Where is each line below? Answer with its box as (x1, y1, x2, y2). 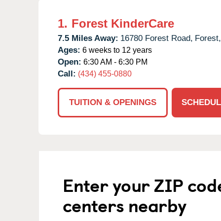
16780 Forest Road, (120, 33, 193, 43)
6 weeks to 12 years (80, 45, 152, 54)
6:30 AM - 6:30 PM (81, 57, 147, 66)
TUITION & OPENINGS (69, 97, 156, 107)
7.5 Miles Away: (58, 33, 118, 43)
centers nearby (63, 191, 186, 218)
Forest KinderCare (72, 16, 174, 30)
